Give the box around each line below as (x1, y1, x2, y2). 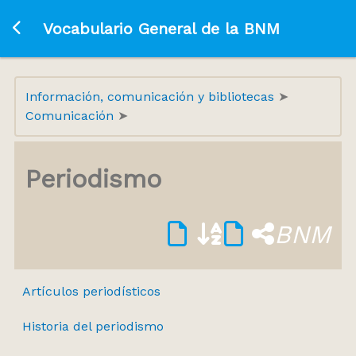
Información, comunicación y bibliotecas (25, 89, 278, 104)
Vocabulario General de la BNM (42, 19, 280, 38)
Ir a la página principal (7, 18, 170, 37)
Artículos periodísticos (21, 284, 161, 300)
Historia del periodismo (21, 319, 164, 335)
